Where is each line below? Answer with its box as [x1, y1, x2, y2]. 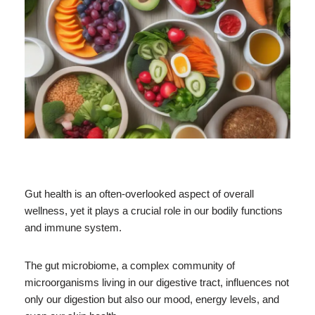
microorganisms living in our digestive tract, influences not [25, 276, 289, 288]
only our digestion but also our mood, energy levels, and [25, 292, 279, 305]
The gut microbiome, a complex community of [25, 259, 235, 271]
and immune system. [25, 221, 122, 233]
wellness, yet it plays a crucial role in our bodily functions [25, 204, 283, 217]
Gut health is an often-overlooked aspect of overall [25, 187, 254, 200]
